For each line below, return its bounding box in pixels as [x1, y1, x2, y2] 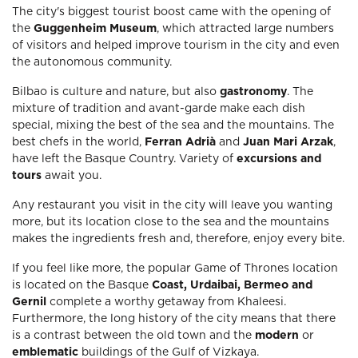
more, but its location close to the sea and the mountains [12, 217, 329, 228]
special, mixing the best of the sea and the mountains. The [12, 120, 334, 131]
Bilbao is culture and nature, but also [12, 86, 220, 97]
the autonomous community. [12, 57, 172, 68]
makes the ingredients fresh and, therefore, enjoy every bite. [12, 233, 344, 245]
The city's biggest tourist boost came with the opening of [12, 6, 331, 18]
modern [255, 330, 302, 341]
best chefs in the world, [12, 137, 145, 148]
